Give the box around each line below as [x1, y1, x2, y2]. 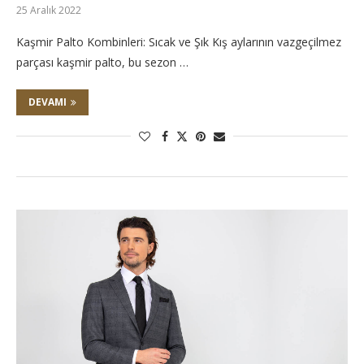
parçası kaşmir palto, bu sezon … [16, 54, 188, 70]
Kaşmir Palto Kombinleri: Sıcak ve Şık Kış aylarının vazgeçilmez [16, 34, 341, 50]
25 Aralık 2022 [16, 3, 81, 17]
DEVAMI [28, 95, 67, 109]
